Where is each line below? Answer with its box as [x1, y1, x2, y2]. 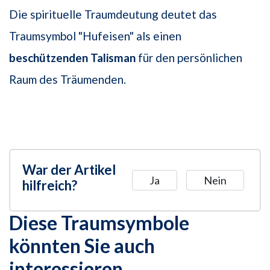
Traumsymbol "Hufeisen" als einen [9, 29, 181, 43]
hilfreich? [22, 177, 77, 194]
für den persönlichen [136, 51, 242, 65]
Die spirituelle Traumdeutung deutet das [9, 7, 217, 22]
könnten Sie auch [9, 234, 155, 258]
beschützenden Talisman [9, 51, 136, 65]
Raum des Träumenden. [9, 72, 126, 87]
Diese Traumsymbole [9, 211, 189, 235]
